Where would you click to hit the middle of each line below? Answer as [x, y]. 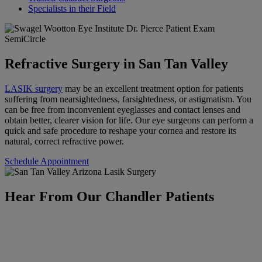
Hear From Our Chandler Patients [109, 197]
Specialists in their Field [72, 9]
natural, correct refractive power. [64, 142]
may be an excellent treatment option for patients [153, 89]
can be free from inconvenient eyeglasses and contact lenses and [123, 110]
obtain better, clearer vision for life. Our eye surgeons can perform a [129, 120]
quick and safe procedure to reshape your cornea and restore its [120, 131]
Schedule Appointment [47, 161]
